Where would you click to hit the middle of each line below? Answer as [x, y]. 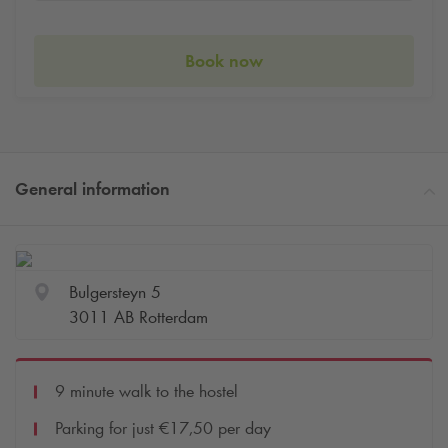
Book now [224, 60]
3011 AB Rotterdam [138, 317]
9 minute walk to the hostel [146, 391]
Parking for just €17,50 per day [163, 428]
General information [92, 189]
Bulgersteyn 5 [114, 292]
